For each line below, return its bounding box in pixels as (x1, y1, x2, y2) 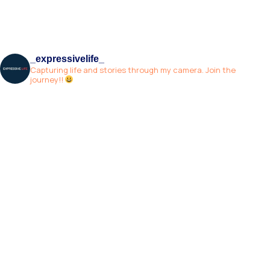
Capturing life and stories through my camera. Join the (30, 64, 236, 76)
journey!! (30, 74, 65, 86)
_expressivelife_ (30, 54, 104, 64)
